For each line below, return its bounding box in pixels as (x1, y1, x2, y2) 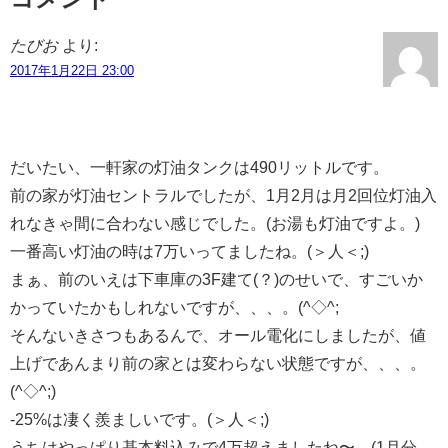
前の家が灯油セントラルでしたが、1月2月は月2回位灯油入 (10, 187, 437, 205)
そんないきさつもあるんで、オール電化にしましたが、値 (10, 327, 426, 345)
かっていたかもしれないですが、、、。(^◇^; (10, 299, 339, 317)
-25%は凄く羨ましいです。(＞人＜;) (10, 411, 269, 429)
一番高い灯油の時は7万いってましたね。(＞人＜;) (10, 243, 369, 261)
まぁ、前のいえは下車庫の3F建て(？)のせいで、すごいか (10, 271, 423, 289)
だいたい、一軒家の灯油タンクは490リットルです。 (10, 159, 389, 177)
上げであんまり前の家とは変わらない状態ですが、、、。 (10, 355, 426, 373)
